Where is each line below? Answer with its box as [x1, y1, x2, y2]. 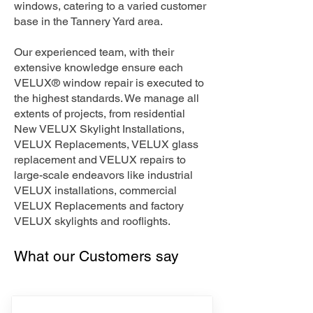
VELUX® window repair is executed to [14, 76, 204, 89]
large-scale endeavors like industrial [14, 168, 193, 182]
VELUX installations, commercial [14, 184, 177, 197]
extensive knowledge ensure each [14, 61, 183, 74]
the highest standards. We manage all [14, 92, 199, 105]
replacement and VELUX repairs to [14, 153, 186, 166]
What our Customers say [14, 247, 183, 265]
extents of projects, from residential [14, 107, 185, 120]
